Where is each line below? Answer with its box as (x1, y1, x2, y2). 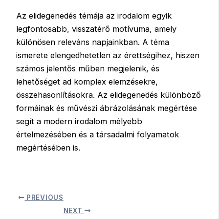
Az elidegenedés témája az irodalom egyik (16, 11, 172, 21)
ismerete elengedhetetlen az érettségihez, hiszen (16, 50, 200, 61)
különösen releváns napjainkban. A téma (16, 37, 170, 47)
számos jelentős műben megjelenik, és (16, 64, 160, 74)
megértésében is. (16, 143, 81, 153)
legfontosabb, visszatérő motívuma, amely (16, 24, 177, 34)
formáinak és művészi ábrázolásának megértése (16, 103, 197, 113)
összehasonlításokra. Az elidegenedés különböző (16, 90, 201, 100)
